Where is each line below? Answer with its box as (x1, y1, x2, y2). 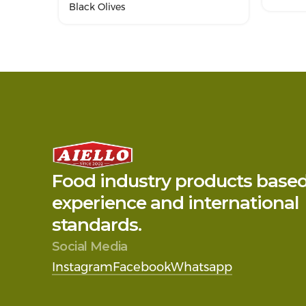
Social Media (52, 238, 128, 254)
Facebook (113, 259, 171, 275)
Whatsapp (171, 259, 232, 275)
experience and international (52, 191, 298, 214)
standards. (52, 213, 141, 236)
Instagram (52, 259, 113, 275)
